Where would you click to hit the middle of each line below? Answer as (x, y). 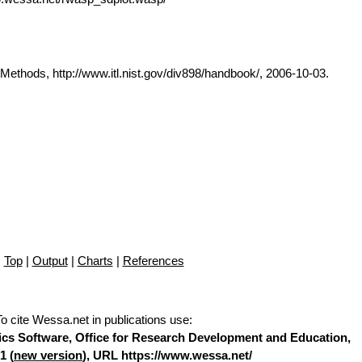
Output (50, 261)
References (153, 261)
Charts (95, 261)
